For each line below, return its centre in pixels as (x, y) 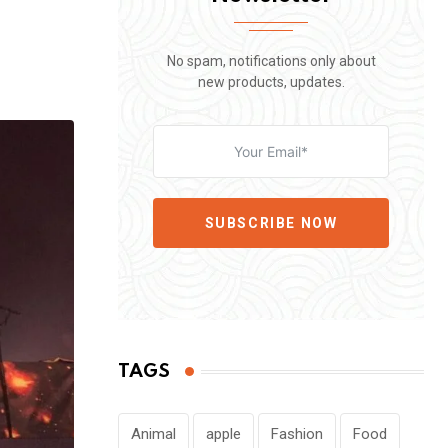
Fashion (297, 434)
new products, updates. (271, 82)
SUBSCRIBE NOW (271, 222)
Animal (153, 434)
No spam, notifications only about (271, 61)
